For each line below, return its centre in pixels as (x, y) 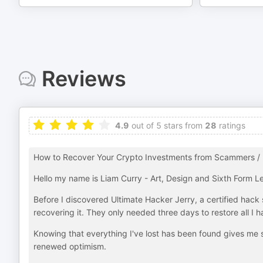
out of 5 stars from (166, 125)
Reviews (84, 79)
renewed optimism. (70, 246)
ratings (231, 125)
